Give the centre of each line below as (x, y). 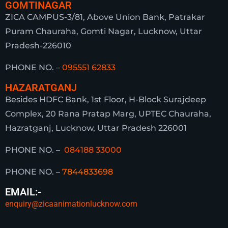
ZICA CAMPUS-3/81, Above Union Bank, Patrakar (105, 17)
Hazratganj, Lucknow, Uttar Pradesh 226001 (96, 128)
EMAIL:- (23, 192)
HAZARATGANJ (41, 88)
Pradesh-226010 (38, 46)
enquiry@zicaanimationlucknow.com (71, 204)
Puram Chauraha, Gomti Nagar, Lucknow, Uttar (104, 32)
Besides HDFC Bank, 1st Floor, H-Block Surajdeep (106, 100)
